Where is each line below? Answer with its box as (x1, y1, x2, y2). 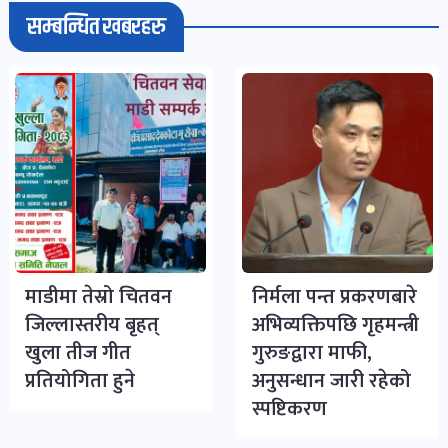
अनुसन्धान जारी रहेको (252, 363, 411, 398)
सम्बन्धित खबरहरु (27, 8, 166, 45)
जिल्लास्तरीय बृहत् (25, 307, 159, 342)
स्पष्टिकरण (252, 391, 327, 426)
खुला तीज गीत (25, 335, 131, 370)
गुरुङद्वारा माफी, (252, 335, 372, 370)
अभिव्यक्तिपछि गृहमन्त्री (252, 307, 419, 342)
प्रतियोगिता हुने (25, 363, 135, 398)
